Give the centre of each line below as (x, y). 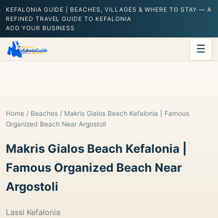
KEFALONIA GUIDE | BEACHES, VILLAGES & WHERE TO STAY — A (109, 9)
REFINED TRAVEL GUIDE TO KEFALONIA (69, 19)
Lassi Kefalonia (33, 212)
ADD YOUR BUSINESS (41, 28)
